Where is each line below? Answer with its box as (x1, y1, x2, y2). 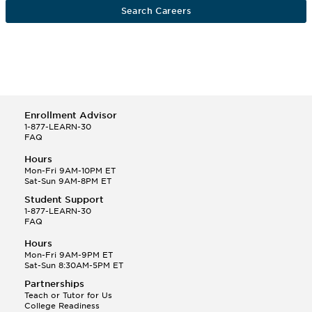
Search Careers (120, 6, 192, 17)
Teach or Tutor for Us (24, 290, 112, 301)
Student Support (24, 194, 104, 205)
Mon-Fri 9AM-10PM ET (24, 166, 116, 176)
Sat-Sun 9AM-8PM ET (24, 176, 111, 187)
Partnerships (24, 279, 84, 290)
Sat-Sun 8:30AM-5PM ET (24, 260, 123, 271)
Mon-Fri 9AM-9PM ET (24, 250, 113, 260)
